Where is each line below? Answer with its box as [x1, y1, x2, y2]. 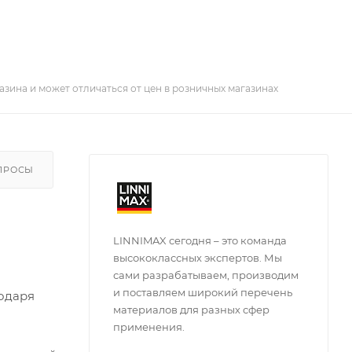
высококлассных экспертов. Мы [113, 251, 282, 264]
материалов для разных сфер [113, 302, 269, 316]
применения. [113, 320, 185, 333]
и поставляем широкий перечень [113, 285, 292, 299]
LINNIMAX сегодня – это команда [113, 233, 287, 247]
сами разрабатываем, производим [113, 268, 299, 281]
